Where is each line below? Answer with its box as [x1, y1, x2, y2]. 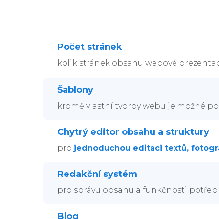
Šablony [57, 84, 93, 95]
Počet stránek [57, 41, 122, 52]
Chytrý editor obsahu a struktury [57, 126, 209, 137]
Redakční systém [57, 168, 137, 179]
